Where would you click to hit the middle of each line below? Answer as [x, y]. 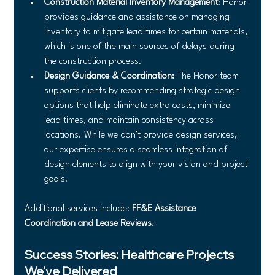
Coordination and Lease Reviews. [90, 223]
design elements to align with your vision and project [147, 165]
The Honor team [208, 76]
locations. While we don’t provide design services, [142, 135]
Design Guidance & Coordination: [110, 76]
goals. [56, 179]
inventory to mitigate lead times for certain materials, [147, 32]
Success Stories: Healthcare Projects [131, 254]
